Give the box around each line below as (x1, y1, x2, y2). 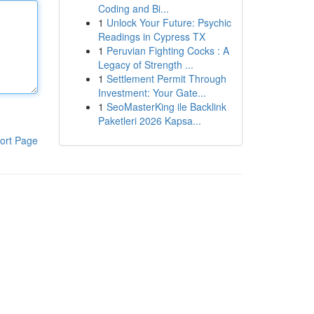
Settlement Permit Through (106, 71, 226, 86)
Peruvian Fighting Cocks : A (106, 43, 229, 57)
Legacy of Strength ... (97, 57, 193, 71)
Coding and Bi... (97, 1, 169, 15)
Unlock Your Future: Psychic (106, 15, 231, 29)
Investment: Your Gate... (97, 86, 206, 100)
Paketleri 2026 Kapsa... (97, 114, 201, 128)
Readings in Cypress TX (97, 29, 205, 43)
